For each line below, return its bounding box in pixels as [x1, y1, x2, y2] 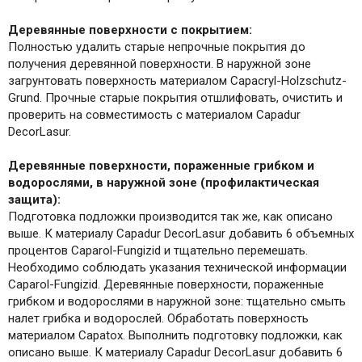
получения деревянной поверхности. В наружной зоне [8, 57, 311, 72]
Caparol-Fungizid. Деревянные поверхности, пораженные [8, 277, 324, 293]
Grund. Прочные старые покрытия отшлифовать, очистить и [8, 90, 343, 106]
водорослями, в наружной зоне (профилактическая [8, 175, 319, 191]
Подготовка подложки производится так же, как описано [8, 209, 333, 225]
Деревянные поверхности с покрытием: [8, 23, 252, 38]
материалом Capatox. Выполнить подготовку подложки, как [8, 328, 343, 343]
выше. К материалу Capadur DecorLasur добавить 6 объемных [8, 226, 354, 242]
